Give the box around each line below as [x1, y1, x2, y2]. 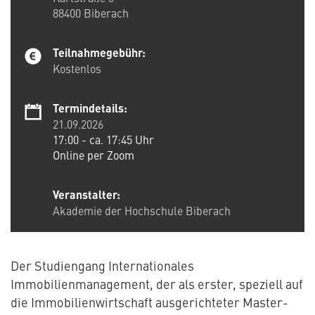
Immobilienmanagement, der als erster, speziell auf [11, 275, 303, 293]
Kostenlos [53, 60, 101, 77]
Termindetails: [53, 100, 127, 117]
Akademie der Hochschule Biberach [53, 202, 231, 219]
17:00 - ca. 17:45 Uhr [53, 131, 154, 148]
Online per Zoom [53, 147, 134, 163]
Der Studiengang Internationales [11, 257, 194, 275]
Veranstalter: [53, 186, 120, 203]
